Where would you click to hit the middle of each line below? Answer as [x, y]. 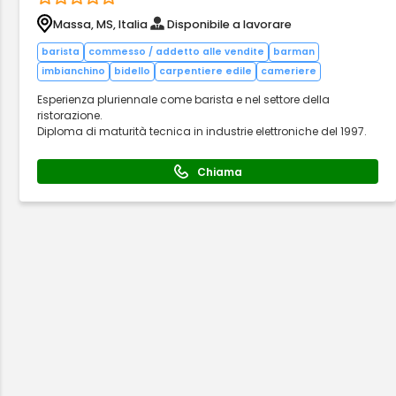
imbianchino [74, 71]
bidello [133, 71]
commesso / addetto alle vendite [177, 52]
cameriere [289, 71]
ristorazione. [70, 115]
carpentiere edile [206, 71]
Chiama [219, 171]
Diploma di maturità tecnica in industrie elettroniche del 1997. [202, 131]
